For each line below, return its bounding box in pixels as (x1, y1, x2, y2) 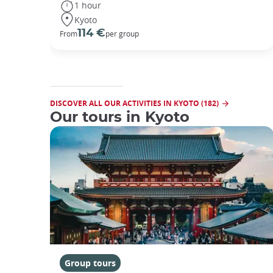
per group (105, 29, 139, 39)
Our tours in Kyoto (50, 110, 190, 126)
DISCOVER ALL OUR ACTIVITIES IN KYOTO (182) (50, 98, 219, 109)
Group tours (65, 257, 116, 269)
